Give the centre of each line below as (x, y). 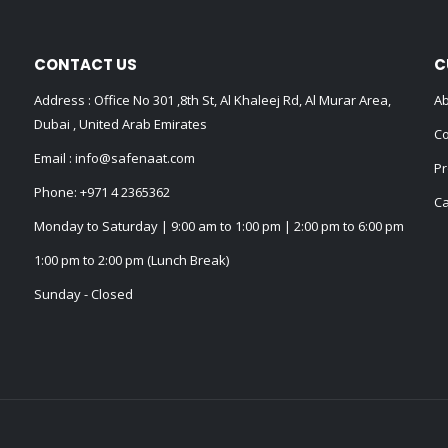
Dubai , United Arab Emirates (120, 124)
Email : (53, 158)
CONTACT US (85, 65)
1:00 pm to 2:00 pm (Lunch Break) (131, 260)
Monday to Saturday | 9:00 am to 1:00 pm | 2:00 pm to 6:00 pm (219, 226)
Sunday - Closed (83, 294)
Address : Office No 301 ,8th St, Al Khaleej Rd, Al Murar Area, (212, 100)
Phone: (57, 192)
